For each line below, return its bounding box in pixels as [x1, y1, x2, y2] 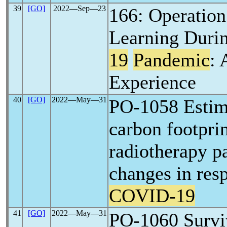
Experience [109, 71, 196, 93]
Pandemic [133, 49, 210, 70]
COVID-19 [109, 185, 195, 206]
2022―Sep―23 [53, 4, 106, 13]
